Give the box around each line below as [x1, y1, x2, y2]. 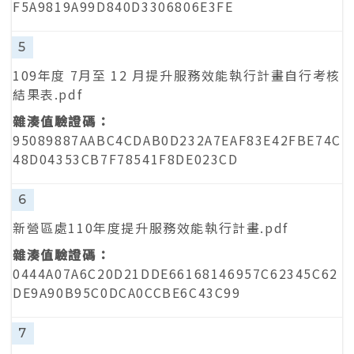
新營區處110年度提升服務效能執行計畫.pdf [13, 218, 288, 237]
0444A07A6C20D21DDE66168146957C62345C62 [13, 264, 338, 283]
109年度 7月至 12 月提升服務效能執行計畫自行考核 [13, 66, 341, 85]
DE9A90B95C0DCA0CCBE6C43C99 [13, 283, 241, 302]
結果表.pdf [13, 85, 83, 104]
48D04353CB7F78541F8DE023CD [13, 149, 239, 168]
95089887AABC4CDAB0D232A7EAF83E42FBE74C [13, 130, 341, 149]
